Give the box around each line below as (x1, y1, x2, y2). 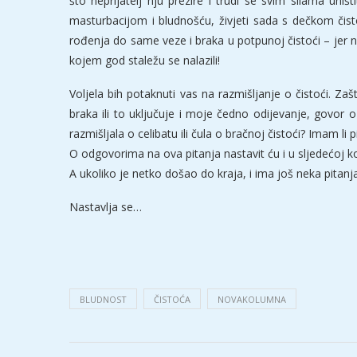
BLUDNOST (80, 293, 127, 306)
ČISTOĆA (154, 293, 190, 306)
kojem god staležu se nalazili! (69, 53, 220, 69)
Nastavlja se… (69, 199, 142, 215)
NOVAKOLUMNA (218, 293, 286, 306)
